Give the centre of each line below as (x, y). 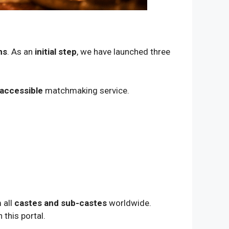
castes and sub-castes (61, 203)
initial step (56, 52)
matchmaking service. (86, 90)
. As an (21, 52)
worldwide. (129, 203)
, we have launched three (123, 52)
